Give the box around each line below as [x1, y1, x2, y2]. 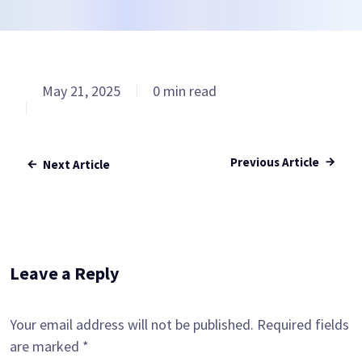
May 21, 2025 [42, 82, 120, 100]
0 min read [153, 82, 217, 100]
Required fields [257, 315, 349, 334]
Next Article [43, 157, 110, 172]
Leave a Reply [10, 262, 119, 284]
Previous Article [230, 154, 319, 170]
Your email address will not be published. [10, 315, 254, 334]
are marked [10, 337, 82, 356]
